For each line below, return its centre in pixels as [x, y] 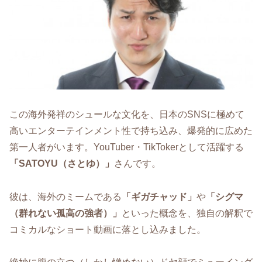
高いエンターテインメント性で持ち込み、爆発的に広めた [131, 130]
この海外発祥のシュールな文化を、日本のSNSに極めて [127, 114]
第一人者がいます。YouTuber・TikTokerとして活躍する [127, 147]
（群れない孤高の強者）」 [65, 213]
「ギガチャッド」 [159, 196]
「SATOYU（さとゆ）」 [62, 163]
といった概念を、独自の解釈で [187, 213]
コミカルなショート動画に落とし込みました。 [108, 229]
